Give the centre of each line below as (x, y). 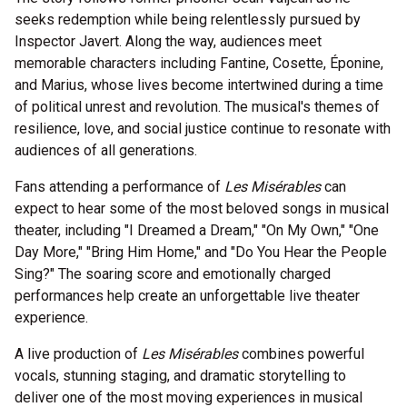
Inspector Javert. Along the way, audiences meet (168, 42)
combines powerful (301, 354)
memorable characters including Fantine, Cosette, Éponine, (199, 64)
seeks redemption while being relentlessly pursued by (188, 20)
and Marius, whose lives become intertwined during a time (199, 85)
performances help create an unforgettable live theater (187, 296)
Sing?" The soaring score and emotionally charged (173, 274)
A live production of (78, 354)
